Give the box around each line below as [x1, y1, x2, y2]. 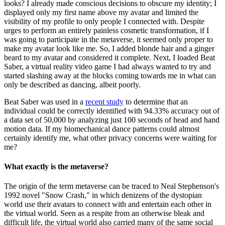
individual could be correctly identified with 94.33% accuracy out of [4, 106, 219, 115]
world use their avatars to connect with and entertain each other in [4, 200, 211, 209]
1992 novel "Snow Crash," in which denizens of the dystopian [4, 191, 202, 200]
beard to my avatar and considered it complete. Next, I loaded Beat [4, 53, 215, 62]
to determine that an [124, 97, 188, 106]
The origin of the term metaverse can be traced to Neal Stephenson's [4, 182, 219, 191]
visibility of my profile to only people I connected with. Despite [4, 17, 204, 26]
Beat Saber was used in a [4, 97, 85, 106]
